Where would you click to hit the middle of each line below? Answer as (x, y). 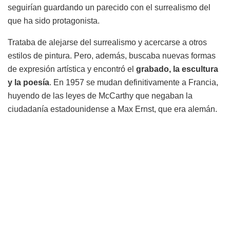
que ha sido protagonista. (54, 21)
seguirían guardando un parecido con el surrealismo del (109, 8)
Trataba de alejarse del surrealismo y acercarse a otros (107, 43)
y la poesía (28, 83)
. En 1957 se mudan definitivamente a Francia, (134, 83)
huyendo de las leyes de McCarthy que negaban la (100, 96)
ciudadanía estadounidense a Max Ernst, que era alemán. (112, 109)
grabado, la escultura (177, 69)
